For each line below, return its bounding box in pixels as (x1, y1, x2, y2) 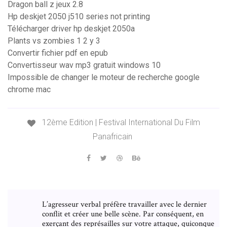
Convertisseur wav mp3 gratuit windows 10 (8, 60, 161, 70)
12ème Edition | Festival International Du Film (42, 118, 200, 128)
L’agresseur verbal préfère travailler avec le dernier (42, 199, 207, 210)
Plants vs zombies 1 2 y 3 (8, 36, 100, 46)
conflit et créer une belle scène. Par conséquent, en (42, 208, 204, 219)
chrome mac (8, 85, 51, 95)
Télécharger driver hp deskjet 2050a (8, 24, 135, 34)
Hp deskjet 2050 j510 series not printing (8, 12, 150, 22)
